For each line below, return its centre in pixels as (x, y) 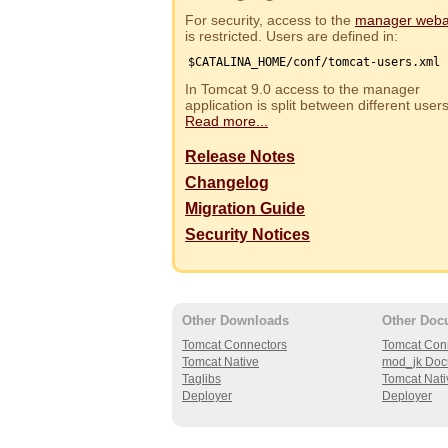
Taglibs (201, 379)
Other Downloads (235, 321)
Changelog (227, 183)
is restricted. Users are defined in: (291, 35)
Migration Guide (245, 209)
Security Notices (247, 235)
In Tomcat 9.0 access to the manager (302, 89)
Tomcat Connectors (234, 345)
